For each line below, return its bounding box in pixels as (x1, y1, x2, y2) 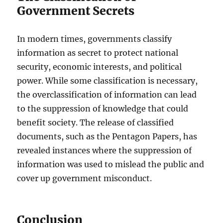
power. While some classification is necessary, (17, 76, 198, 86)
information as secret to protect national (17, 48, 179, 58)
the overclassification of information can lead (17, 90, 197, 100)
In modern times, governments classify (17, 34, 172, 44)
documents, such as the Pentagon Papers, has (17, 131, 198, 142)
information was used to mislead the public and (17, 159, 205, 170)
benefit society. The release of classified (17, 117, 174, 128)
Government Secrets (17, 3, 135, 18)
